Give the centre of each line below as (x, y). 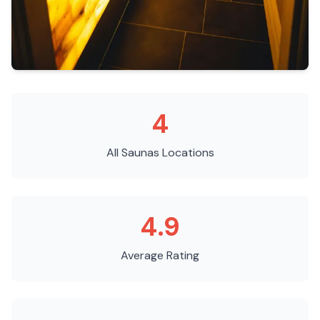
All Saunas (132, 152)
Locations (186, 152)
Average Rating (160, 255)
